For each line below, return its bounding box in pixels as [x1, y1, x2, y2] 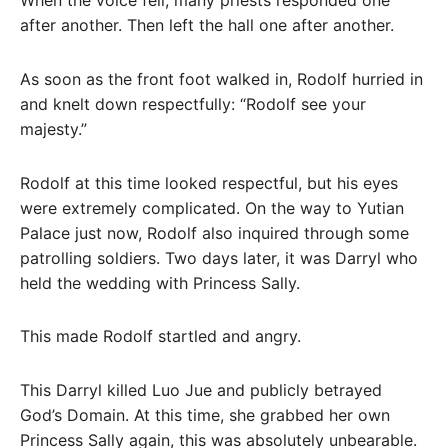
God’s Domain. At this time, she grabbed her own [20, 405, 390, 426]
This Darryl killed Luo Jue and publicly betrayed [20, 380, 382, 401]
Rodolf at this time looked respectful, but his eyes [20, 172, 398, 193]
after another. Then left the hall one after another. [20, 15, 394, 36]
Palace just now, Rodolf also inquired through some [20, 222, 409, 243]
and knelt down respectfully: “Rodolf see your [20, 93, 366, 114]
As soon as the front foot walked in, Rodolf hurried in [20, 68, 423, 89]
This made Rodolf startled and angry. [20, 326, 301, 347]
